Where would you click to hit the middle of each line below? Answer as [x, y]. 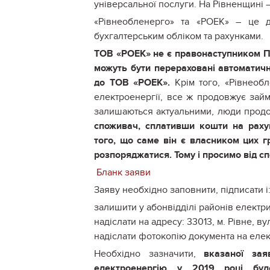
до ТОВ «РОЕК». [132, 83]
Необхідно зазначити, [149, 254]
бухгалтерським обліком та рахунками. [179, 36]
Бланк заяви [122, 173]
